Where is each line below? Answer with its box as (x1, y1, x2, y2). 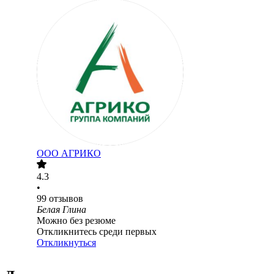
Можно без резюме (37, 215, 116, 226)
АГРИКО (61, 148, 101, 159)
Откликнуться (37, 237, 96, 248)
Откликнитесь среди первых (37, 226, 157, 237)
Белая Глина (37, 204, 86, 215)
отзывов (49, 193, 83, 204)
